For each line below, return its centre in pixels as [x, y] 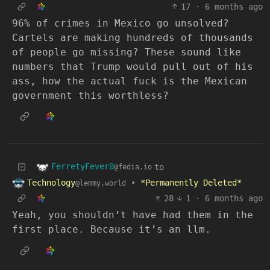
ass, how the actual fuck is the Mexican [130, 81]
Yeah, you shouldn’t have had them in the [133, 215]
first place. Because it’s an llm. [111, 229]
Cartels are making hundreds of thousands [133, 37]
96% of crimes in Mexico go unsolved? [121, 23]
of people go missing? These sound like [127, 52]
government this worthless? [90, 95]
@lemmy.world [101, 183]
